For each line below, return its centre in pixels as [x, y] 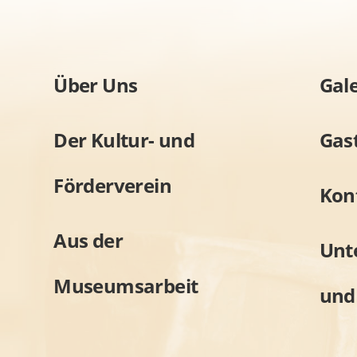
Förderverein [112, 185]
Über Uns [96, 84]
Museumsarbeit [126, 285]
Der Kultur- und [124, 139]
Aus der [88, 240]
